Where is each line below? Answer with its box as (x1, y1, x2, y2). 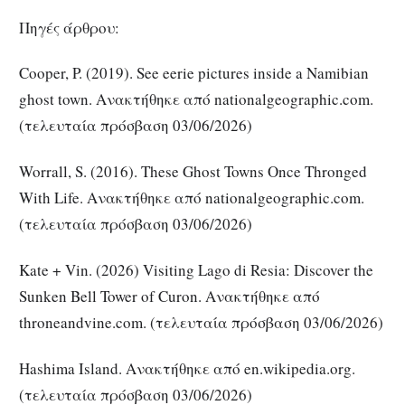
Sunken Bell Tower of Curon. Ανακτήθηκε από (19, 285, 320, 306)
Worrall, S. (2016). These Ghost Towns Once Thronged (19, 161, 367, 182)
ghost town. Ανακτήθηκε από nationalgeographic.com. (19, 89, 373, 110)
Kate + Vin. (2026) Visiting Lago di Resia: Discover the (19, 259, 373, 280)
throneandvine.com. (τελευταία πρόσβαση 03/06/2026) (19, 311, 383, 333)
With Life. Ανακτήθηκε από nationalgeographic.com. (19, 187, 364, 208)
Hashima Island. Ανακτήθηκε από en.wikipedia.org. (19, 357, 355, 379)
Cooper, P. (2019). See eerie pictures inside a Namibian (19, 62, 369, 84)
